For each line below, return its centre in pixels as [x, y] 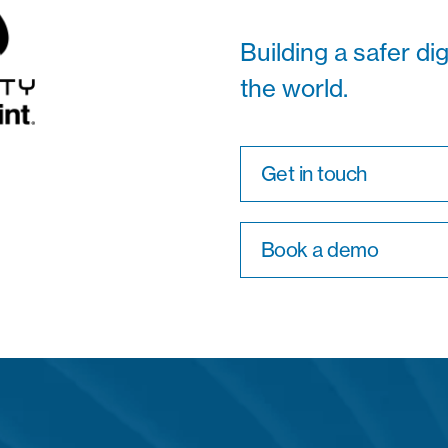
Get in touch [313, 173]
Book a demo [319, 249]
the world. [293, 88]
